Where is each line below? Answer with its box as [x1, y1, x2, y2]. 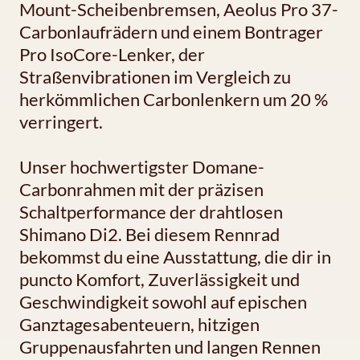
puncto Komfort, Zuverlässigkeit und [19, 268, 300, 291]
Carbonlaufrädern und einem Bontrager [19, 21, 323, 43]
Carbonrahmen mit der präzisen [19, 178, 264, 201]
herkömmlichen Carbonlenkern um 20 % [19, 88, 328, 111]
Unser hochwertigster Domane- [19, 156, 264, 178]
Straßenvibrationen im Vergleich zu [19, 66, 291, 88]
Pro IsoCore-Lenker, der [19, 43, 205, 66]
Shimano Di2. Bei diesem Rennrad [19, 223, 280, 246]
